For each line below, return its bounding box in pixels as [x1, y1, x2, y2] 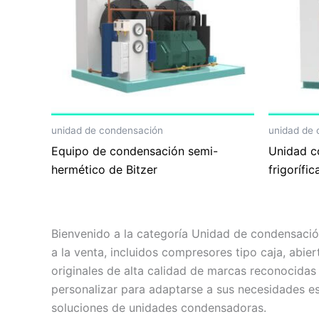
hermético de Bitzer [51, 162, 157, 177]
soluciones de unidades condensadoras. [51, 300, 266, 315]
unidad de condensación [51, 124, 163, 136]
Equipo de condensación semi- [51, 143, 218, 158]
